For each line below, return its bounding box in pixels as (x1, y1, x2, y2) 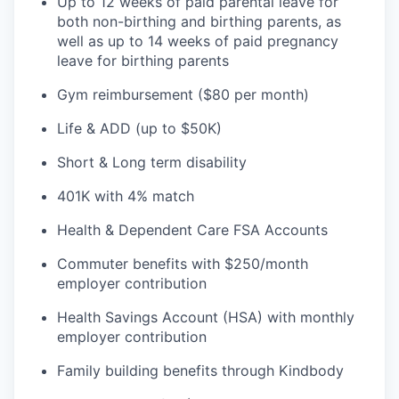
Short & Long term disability (57, 153, 247, 171)
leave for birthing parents (57, 52, 229, 69)
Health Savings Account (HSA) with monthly (57, 308, 354, 326)
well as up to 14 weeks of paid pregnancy (57, 32, 338, 50)
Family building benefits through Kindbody (57, 362, 344, 379)
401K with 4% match (57, 187, 194, 205)
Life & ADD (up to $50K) (57, 119, 222, 137)
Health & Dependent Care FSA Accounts (57, 221, 328, 239)
